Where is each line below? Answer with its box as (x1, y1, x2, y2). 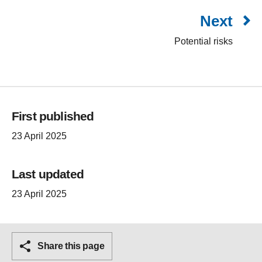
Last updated (12, 167, 84, 181)
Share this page (37, 241, 105, 251)
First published (12, 109, 94, 123)
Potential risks (174, 36, 233, 47)
